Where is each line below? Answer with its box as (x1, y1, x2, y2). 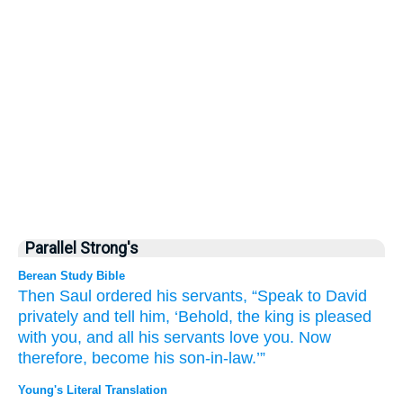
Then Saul (18, 287, 92, 305)
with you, (18, 328, 82, 346)
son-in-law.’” (179, 349, 265, 367)
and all (86, 328, 134, 346)
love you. (229, 328, 294, 346)
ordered (96, 287, 152, 305)
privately (18, 308, 78, 326)
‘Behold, (175, 308, 233, 326)
